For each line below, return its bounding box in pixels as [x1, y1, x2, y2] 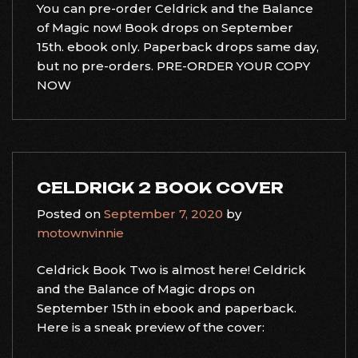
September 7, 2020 [104, 205, 223, 221]
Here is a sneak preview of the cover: [37, 320, 265, 335]
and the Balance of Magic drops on [37, 281, 255, 296]
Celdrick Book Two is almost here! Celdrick [37, 262, 306, 277]
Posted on [37, 205, 104, 221]
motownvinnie [37, 225, 124, 241]
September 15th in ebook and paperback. [37, 300, 296, 316]
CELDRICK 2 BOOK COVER [37, 177, 284, 197]
